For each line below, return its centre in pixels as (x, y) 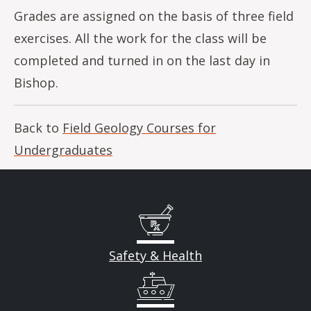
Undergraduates (63, 150)
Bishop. (36, 83)
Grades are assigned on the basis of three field (154, 16)
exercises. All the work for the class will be (140, 38)
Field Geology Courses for (139, 128)
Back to (38, 128)
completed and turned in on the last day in (142, 60)
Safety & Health (155, 255)
